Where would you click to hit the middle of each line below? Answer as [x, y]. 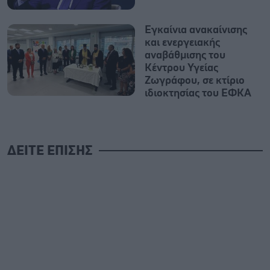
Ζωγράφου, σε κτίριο [195, 80]
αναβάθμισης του [185, 55]
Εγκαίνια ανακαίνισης [196, 30]
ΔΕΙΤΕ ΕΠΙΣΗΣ [50, 151]
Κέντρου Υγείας [181, 68]
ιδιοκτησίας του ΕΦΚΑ [198, 93]
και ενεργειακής [182, 42]
